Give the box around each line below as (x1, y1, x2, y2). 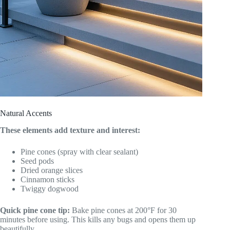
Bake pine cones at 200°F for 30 (70, 205, 177, 215)
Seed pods (21, 156, 54, 165)
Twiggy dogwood (21, 184, 79, 193)
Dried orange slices (21, 165, 83, 175)
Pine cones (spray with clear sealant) (21, 147, 138, 156)
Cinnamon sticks (21, 175, 74, 184)
